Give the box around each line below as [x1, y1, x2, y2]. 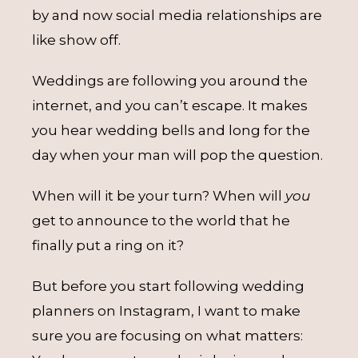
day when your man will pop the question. [32, 147, 323, 163]
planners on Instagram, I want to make [32, 303, 300, 319]
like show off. [32, 32, 121, 48]
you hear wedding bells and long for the [32, 122, 310, 138]
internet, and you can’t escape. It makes [32, 97, 308, 113]
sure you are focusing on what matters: [32, 328, 303, 344]
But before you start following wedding [32, 278, 304, 294]
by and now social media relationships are [32, 7, 322, 23]
